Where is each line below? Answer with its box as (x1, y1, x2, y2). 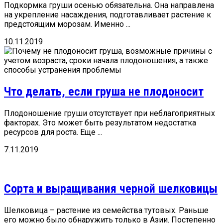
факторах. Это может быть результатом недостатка (4, 118, 196, 128)
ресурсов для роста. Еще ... (4, 127, 102, 137)
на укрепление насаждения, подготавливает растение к (4, 10, 211, 20)
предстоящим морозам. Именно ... (4, 19, 130, 29)
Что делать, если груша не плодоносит (4, 85, 204, 99)
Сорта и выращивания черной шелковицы (4, 182, 218, 196)
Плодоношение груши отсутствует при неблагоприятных (4, 109, 215, 118)
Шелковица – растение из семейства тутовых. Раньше (4, 205, 209, 215)
